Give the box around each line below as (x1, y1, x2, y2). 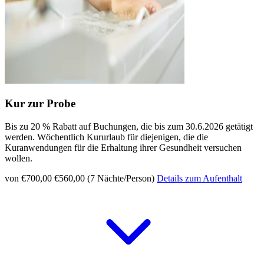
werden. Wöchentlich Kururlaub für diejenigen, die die (5, 131, 208, 142)
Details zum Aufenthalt (157, 173, 242, 183)
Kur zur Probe (5, 97, 75, 110)
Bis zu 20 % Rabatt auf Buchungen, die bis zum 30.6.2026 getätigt (5, 121, 253, 131)
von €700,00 (5, 173, 52, 183)
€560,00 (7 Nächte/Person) (54, 173, 154, 183)
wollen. (5, 153, 32, 163)
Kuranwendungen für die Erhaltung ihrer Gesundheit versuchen (5, 142, 242, 153)
